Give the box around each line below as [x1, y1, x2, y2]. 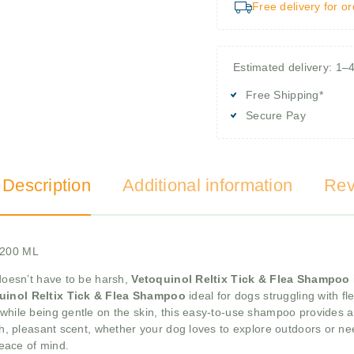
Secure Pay [246, 108, 306, 122]
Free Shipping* [246, 88, 323, 101]
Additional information [122, 175, 293, 196]
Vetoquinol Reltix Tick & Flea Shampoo [131, 273, 350, 286]
